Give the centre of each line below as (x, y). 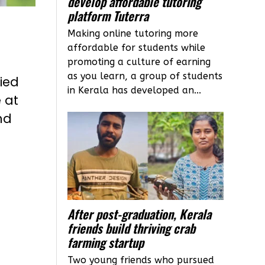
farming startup (106, 242)
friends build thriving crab (132, 228)
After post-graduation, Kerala (140, 214)
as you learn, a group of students (145, 76)
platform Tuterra (108, 16)
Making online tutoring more (133, 34)
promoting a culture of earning (139, 62)
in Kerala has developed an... (135, 91)
